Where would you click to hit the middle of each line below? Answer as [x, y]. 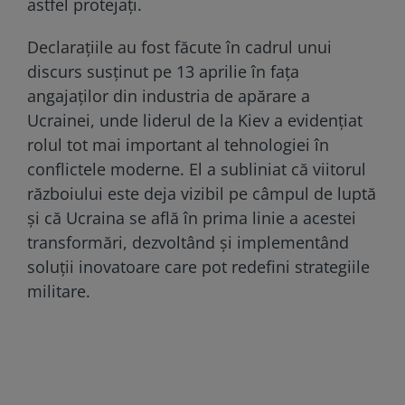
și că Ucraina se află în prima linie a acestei [192, 217]
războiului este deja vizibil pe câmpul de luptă [202, 193]
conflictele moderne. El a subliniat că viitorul [197, 169]
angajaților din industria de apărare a [169, 95]
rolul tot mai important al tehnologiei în [178, 144]
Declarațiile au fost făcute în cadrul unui [179, 47]
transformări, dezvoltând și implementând [188, 242]
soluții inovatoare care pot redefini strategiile [198, 266]
